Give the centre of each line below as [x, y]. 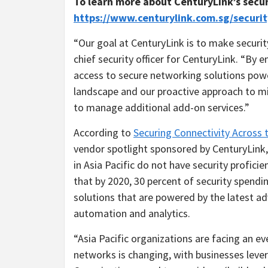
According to [103, 132]
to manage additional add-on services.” [162, 107]
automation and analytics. [132, 213]
